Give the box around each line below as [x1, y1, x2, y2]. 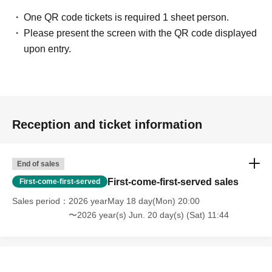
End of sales [17, 160, 59, 168]
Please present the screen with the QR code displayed [24, 28, 257, 38]
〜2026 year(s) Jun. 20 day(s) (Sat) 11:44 [69, 210, 229, 220]
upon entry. [24, 44, 72, 54]
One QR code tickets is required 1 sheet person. [24, 12, 229, 22]
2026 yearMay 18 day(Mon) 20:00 [69, 196, 200, 206]
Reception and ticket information [12, 118, 202, 131]
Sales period [12, 196, 60, 206]
